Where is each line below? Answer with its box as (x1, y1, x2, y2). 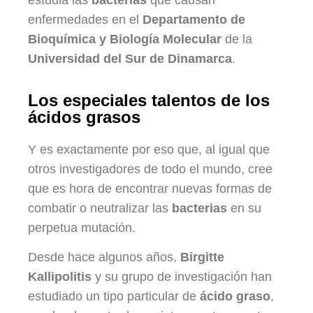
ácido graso (200, 289, 270, 304)
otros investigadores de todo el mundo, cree (28, 162, 272, 177)
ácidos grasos (28, 108, 140, 127)
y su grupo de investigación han (92, 270, 272, 284)
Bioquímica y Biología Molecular (28, 31, 221, 46)
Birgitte (180, 250, 224, 265)
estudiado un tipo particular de (28, 289, 200, 304)
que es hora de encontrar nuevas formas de (28, 182, 272, 196)
